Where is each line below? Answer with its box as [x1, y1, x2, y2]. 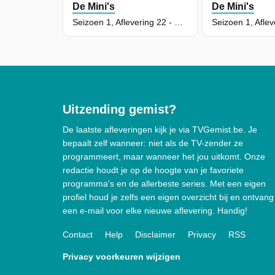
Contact [63, 230, 93, 240]
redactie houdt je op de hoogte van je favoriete [63, 165, 244, 176]
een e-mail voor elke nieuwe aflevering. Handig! [63, 206, 247, 216]
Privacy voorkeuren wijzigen [63, 252, 180, 262]
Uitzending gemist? [63, 103, 176, 117]
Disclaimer [135, 230, 176, 240]
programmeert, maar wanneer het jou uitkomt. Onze [63, 152, 265, 162]
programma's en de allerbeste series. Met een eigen [63, 179, 266, 189]
